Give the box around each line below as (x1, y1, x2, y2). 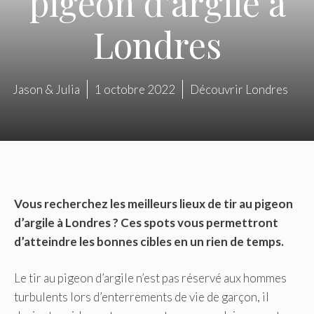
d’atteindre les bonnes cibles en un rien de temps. (14, 233, 284, 249)
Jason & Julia (12, 82, 80, 97)
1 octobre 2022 (94, 82, 175, 97)
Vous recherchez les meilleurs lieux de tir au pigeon (14, 196, 293, 211)
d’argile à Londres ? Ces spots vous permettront (14, 214, 278, 230)
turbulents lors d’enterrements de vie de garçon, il (14, 289, 269, 305)
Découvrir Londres (189, 82, 288, 97)
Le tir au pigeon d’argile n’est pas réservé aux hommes (14, 271, 287, 286)
